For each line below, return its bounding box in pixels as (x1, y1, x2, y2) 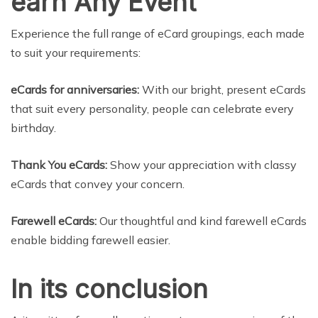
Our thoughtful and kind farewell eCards (97, 214, 307, 229)
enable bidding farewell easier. (11, 233, 170, 248)
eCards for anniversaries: (11, 82, 139, 97)
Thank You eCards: (11, 158, 107, 172)
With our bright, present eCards (139, 82, 306, 97)
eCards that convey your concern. (11, 177, 185, 192)
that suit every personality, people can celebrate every (11, 102, 294, 116)
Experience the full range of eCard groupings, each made (11, 26, 305, 41)
